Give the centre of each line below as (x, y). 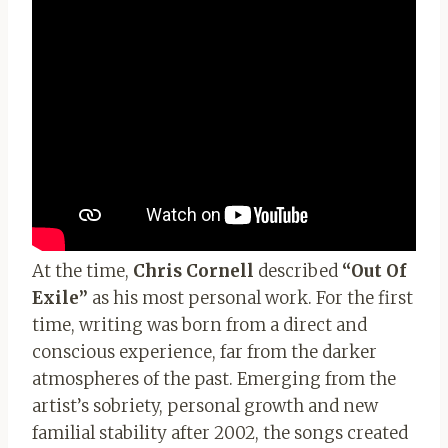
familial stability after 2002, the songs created (220, 433)
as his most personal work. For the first (250, 298)
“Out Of (374, 271)
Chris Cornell (193, 271)
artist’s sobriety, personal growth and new (205, 406)
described (298, 271)
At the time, (82, 271)
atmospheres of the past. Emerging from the (214, 379)
